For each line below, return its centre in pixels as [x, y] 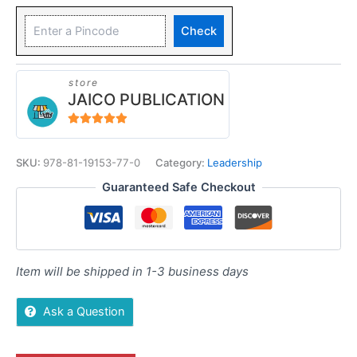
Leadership [235, 162]
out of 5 [91, 134]
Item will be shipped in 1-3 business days [132, 271]
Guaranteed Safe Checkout [178, 188]
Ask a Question [84, 311]
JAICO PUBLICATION [146, 99]
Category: [181, 162]
